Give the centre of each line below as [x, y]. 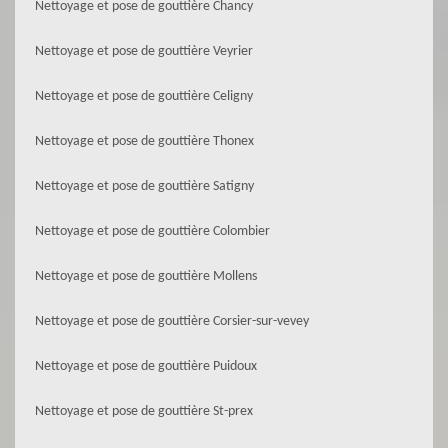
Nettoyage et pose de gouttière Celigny [144, 96]
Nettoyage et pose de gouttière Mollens [146, 276]
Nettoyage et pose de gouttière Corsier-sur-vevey [172, 321]
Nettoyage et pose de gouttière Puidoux [146, 366]
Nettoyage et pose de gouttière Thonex [144, 141]
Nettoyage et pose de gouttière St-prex [144, 411]
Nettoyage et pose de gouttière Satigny [144, 186]
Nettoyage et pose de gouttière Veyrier [144, 51]
